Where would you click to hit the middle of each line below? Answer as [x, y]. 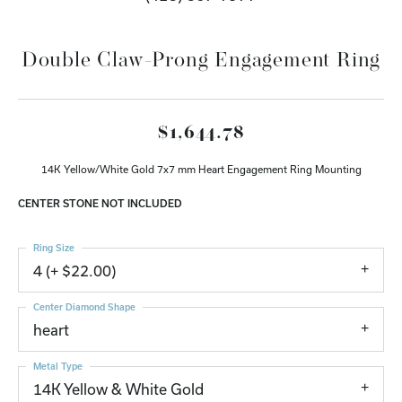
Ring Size [54, 247]
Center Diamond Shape [84, 306]
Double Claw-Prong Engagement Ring [201, 61]
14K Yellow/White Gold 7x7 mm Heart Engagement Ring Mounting [201, 169]
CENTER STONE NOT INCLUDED [100, 203]
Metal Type [58, 366]
